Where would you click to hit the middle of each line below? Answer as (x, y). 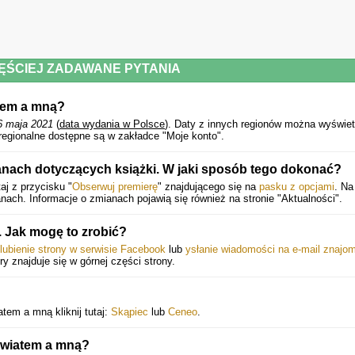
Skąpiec (130, 312)
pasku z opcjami (297, 187)
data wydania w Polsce (112, 124)
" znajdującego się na (208, 187)
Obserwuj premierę (115, 187)
